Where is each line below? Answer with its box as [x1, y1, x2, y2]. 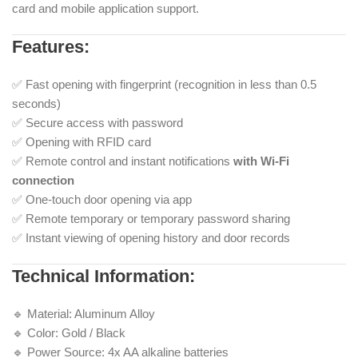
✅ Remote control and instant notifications [12, 154, 233, 169]
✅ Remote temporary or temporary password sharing [12, 212, 290, 226]
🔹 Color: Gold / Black [12, 326, 125, 340]
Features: [12, 37, 89, 58]
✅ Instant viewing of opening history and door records [12, 231, 290, 245]
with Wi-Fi [233, 154, 289, 169]
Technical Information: [12, 266, 195, 287]
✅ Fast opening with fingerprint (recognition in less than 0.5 [12, 78, 316, 92]
